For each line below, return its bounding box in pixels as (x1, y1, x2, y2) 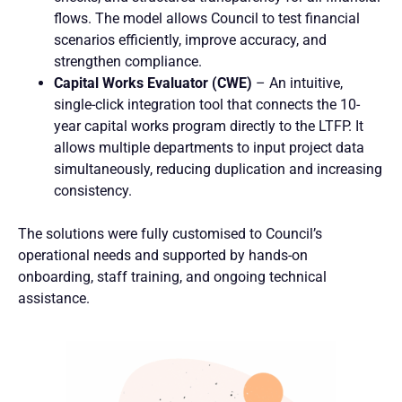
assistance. (18, 290, 90, 308)
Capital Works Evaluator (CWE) (54, 74, 252, 92)
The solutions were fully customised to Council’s (18, 225, 322, 243)
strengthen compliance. (54, 53, 202, 71)
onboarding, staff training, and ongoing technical (18, 268, 327, 286)
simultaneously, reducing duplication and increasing (54, 161, 382, 179)
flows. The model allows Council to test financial (54, 10, 360, 28)
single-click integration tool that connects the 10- (54, 96, 360, 114)
